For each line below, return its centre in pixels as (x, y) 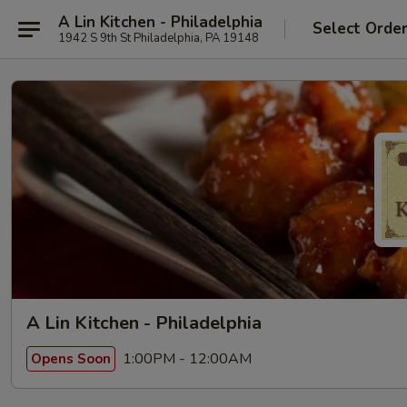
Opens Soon (71, 358)
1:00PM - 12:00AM (185, 358)
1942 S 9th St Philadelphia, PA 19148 (159, 38)
